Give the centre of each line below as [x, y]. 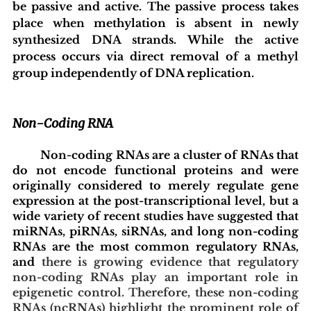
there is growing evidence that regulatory [170, 261]
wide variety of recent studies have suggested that [155, 216]
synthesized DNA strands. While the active [155, 39]
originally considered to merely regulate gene [155, 185]
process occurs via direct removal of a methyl [155, 56]
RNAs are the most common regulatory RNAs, [155, 246]
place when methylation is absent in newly [155, 23]
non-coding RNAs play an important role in [155, 277]
